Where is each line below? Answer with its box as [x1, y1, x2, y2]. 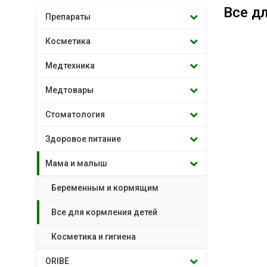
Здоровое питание [45, 134, 121, 144]
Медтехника [45, 61, 95, 70]
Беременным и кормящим [51, 183, 159, 193]
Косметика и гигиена [51, 232, 136, 241]
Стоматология [45, 110, 105, 119]
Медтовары [45, 85, 94, 95]
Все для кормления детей [51, 207, 157, 217]
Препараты [45, 12, 91, 21]
